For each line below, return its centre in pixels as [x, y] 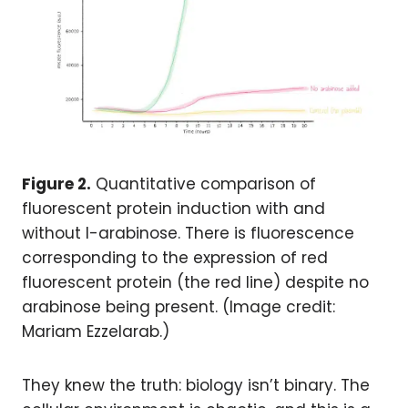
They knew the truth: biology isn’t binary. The [196, 386]
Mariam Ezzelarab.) [96, 332]
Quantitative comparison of [204, 184]
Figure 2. [56, 184]
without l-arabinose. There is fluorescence [188, 234]
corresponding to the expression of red [175, 258]
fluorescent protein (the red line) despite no [195, 283]
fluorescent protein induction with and [173, 209]
